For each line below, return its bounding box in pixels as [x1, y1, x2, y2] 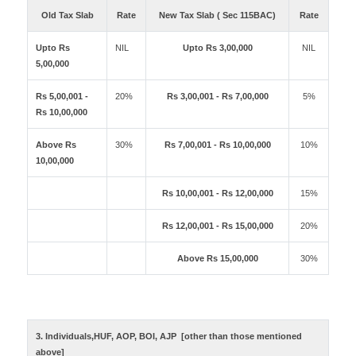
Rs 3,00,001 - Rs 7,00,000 [166, 91, 269, 101]
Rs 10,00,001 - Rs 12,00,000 [161, 188, 273, 198]
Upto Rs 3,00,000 [182, 43, 253, 52]
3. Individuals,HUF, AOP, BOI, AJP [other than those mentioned [36, 331, 303, 341]
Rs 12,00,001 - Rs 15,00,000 [161, 221, 273, 230]
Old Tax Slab [41, 10, 94, 20]
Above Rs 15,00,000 [176, 253, 258, 263]
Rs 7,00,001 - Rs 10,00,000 [164, 140, 271, 149]
